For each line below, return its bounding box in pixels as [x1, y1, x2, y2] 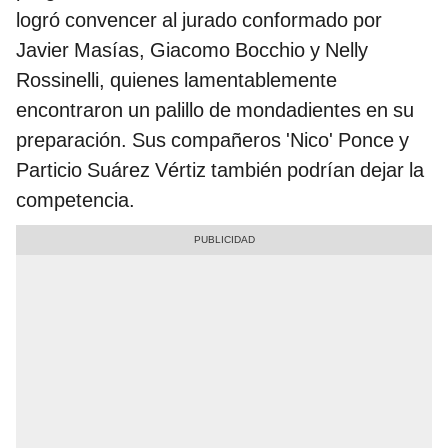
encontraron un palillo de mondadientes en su [16, 98, 414, 123]
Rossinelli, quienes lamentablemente [16, 68, 337, 93]
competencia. [16, 188, 135, 213]
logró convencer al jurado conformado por [16, 8, 382, 33]
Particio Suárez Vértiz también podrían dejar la [16, 158, 424, 183]
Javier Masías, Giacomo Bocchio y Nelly [16, 38, 368, 63]
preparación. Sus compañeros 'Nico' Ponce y [16, 128, 409, 153]
